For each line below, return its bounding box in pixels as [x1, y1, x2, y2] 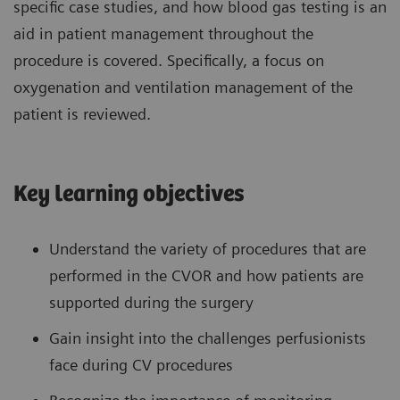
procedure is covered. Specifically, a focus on [13, 51, 324, 71]
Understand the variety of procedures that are [49, 239, 366, 259]
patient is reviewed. [13, 104, 151, 124]
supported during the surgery [49, 293, 254, 312]
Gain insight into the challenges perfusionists [49, 329, 366, 348]
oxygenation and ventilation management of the [13, 78, 353, 97]
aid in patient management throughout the [13, 24, 313, 44]
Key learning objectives [13, 181, 245, 208]
